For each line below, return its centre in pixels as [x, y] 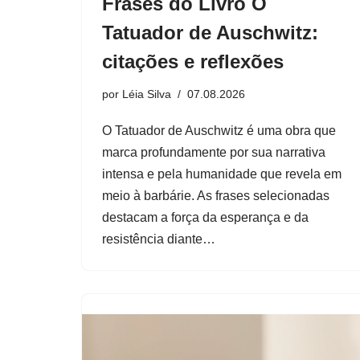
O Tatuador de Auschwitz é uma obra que [219, 130]
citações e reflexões [193, 61]
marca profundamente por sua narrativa [214, 152]
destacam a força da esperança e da [205, 217]
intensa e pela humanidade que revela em [222, 174]
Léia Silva [147, 94]
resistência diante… [160, 239]
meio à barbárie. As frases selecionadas [216, 195]
